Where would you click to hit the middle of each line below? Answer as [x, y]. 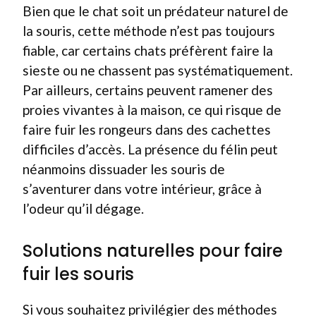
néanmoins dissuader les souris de [124, 169]
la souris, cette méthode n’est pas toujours [149, 31]
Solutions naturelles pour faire [153, 250]
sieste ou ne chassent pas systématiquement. [158, 70]
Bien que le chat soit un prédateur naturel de [156, 11]
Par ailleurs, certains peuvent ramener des [148, 90]
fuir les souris [78, 274]
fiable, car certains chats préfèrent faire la [148, 50]
